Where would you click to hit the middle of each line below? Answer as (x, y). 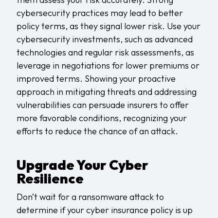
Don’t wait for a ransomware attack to (90, 197)
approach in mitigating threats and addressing (106, 91)
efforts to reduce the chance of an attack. (97, 131)
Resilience (50, 178)
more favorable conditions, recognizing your (101, 118)
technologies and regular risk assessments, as (105, 52)
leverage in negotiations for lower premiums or (108, 65)
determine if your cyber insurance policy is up (104, 210)
